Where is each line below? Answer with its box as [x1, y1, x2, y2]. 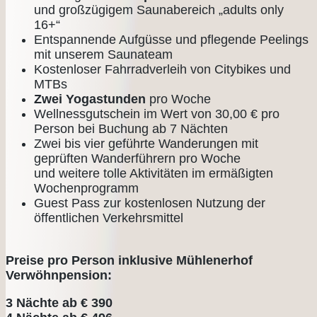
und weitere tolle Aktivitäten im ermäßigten [34, 166, 273, 180]
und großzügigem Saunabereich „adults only [34, 2, 284, 17]
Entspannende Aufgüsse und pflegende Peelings [34, 32, 309, 47]
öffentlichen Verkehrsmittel [34, 210, 187, 225]
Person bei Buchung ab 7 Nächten [34, 121, 228, 136]
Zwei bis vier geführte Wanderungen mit [34, 136, 258, 151]
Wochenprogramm [34, 180, 139, 195]
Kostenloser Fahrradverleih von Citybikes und [34, 62, 291, 76]
